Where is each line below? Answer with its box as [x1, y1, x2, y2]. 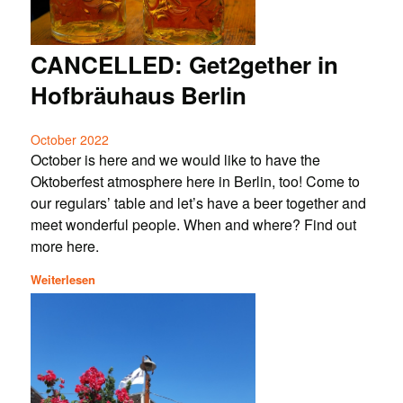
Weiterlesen [30, 270, 95, 288]
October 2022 [30, 130, 109, 149]
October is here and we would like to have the [30, 149, 320, 171]
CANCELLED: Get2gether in [30, 48, 338, 82]
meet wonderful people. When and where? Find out [30, 214, 356, 236]
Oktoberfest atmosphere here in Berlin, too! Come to [30, 171, 360, 193]
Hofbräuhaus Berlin [30, 78, 246, 112]
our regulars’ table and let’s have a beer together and [30, 193, 366, 214]
